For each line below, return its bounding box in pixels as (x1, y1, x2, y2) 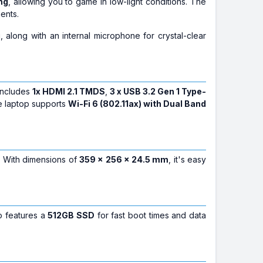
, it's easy (168, 154, 207, 164)
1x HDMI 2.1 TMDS (32, 86, 105, 96)
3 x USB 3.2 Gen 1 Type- (109, 86, 206, 96)
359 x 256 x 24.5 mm (79, 154, 169, 164)
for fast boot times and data (94, 210, 206, 220)
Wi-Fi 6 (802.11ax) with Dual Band (68, 99, 206, 109)
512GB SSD (48, 210, 95, 220)
